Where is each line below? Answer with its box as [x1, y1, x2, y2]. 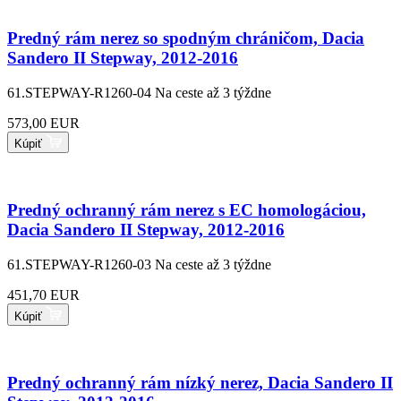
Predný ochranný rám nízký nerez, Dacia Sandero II [7, 372, 393, 392]
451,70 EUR [7, 286, 80, 303]
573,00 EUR [7, 115, 80, 131]
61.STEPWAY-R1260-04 [7, 84, 151, 100]
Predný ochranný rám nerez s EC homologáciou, [7, 200, 366, 220]
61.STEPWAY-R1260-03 [7, 256, 151, 272]
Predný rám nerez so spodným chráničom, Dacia [7, 28, 364, 47]
